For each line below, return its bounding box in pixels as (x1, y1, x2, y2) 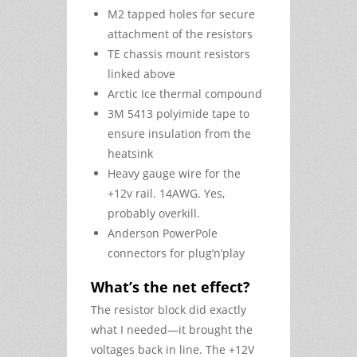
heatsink (108, 146, 153, 162)
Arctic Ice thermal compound (108, 86, 262, 102)
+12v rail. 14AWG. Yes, (108, 186, 225, 202)
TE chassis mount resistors (108, 46, 250, 62)
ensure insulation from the (108, 126, 251, 142)
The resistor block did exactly (91, 302, 246, 318)
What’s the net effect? (91, 277, 250, 297)
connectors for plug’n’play (108, 245, 245, 261)
